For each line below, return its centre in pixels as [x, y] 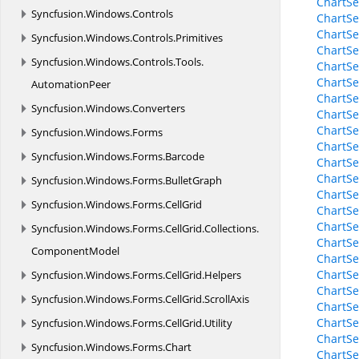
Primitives [199, 38]
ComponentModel [75, 251]
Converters [159, 108]
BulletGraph [194, 180]
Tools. [190, 62]
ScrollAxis [227, 299]
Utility [218, 323]
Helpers [223, 275]
